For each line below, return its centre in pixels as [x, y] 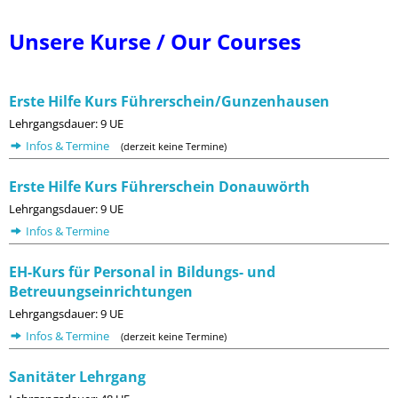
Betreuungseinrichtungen [101, 291]
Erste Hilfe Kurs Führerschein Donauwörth [159, 187]
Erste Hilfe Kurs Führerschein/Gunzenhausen [169, 101]
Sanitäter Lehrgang [77, 377]
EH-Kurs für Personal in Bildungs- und [142, 272]
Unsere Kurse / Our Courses [155, 41]
